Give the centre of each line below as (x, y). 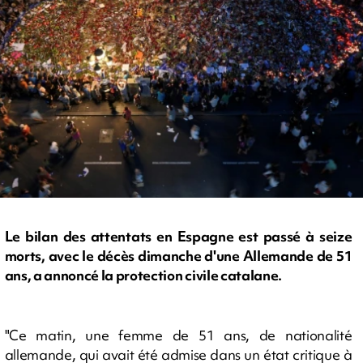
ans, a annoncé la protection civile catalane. (143, 275)
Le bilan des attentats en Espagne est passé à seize (178, 237)
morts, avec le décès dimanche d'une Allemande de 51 (178, 256)
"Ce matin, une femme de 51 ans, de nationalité (178, 335)
